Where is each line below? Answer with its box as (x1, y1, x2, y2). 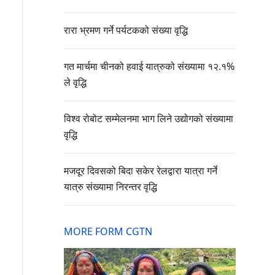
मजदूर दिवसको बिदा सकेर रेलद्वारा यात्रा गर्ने (64, 164, 217, 178)
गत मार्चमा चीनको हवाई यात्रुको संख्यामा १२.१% (64, 60, 234, 74)
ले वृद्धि (64, 76, 87, 90)
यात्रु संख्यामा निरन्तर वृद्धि (64, 180, 157, 194)
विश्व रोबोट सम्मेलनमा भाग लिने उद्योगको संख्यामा (64, 112, 233, 126)
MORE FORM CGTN (64, 225, 152, 239)
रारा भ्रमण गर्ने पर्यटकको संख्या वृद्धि (64, 23, 188, 37)
